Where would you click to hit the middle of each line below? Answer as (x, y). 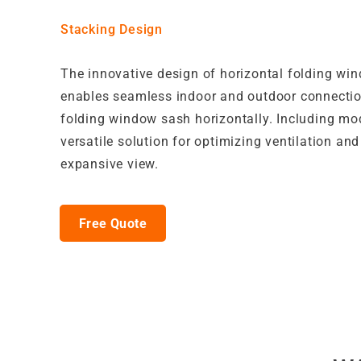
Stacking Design (112, 29)
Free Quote (113, 223)
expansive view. (110, 164)
